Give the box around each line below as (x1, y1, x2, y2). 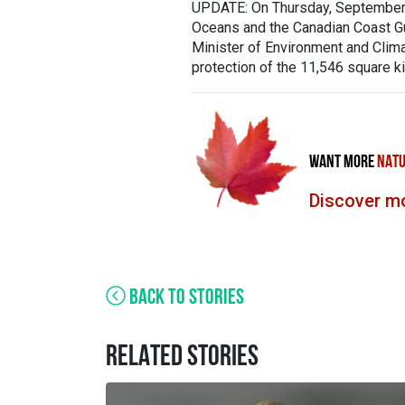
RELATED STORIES (106, 344, 259, 372)
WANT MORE (309, 154, 377, 172)
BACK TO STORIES (126, 287, 244, 309)
